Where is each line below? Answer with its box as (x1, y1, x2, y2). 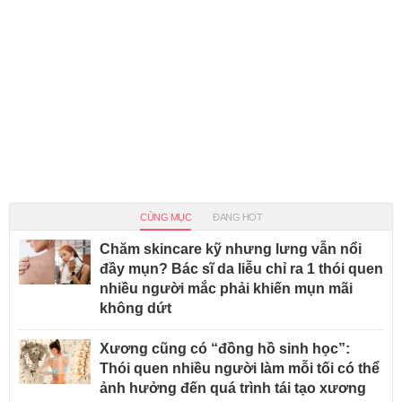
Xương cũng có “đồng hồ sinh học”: (100, 341, 350, 357)
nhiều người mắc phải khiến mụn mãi (100, 281, 353, 297)
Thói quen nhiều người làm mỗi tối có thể (100, 361, 380, 377)
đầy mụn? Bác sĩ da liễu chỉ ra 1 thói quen (100, 261, 383, 277)
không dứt (100, 301, 171, 317)
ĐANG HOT (213, 212, 262, 223)
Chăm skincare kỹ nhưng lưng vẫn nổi (100, 241, 362, 258)
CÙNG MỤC (140, 212, 191, 223)
